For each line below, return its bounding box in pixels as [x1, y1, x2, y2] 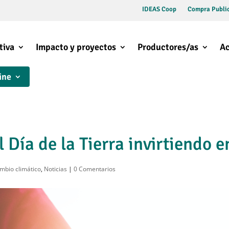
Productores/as [137, 41, 198, 53]
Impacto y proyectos [35, 41, 116, 53]
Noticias [44, 164, 67, 173]
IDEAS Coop [142, 5, 176, 13]
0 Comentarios [74, 164, 116, 173]
